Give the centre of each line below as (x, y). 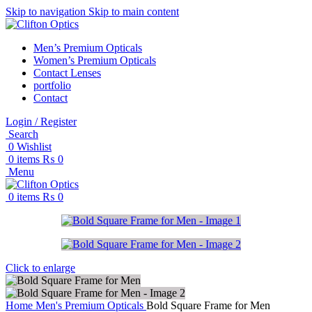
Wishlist (34, 147)
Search (23, 134)
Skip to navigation (47, 11)
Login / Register (41, 122)
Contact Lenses (67, 73)
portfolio (52, 85)
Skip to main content (134, 11)
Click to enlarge (40, 268)
